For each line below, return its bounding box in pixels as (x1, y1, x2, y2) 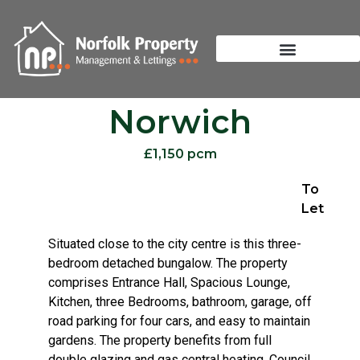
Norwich (108, 101, 252, 141)
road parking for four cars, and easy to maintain (48, 313, 310, 329)
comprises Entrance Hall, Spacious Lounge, (48, 274, 290, 290)
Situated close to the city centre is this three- (48, 235, 301, 252)
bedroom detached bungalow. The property (48, 255, 288, 271)
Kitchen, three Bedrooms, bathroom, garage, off (48, 293, 312, 309)
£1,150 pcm (143, 145, 217, 162)
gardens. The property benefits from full (48, 332, 272, 348)
